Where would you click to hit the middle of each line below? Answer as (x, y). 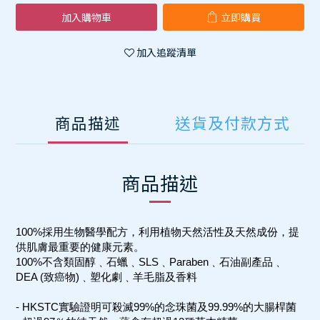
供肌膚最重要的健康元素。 (80, 247)
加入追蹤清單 (166, 52)
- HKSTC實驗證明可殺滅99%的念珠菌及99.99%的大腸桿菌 (156, 307)
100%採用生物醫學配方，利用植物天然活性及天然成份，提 (157, 232)
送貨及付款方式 (232, 122)
